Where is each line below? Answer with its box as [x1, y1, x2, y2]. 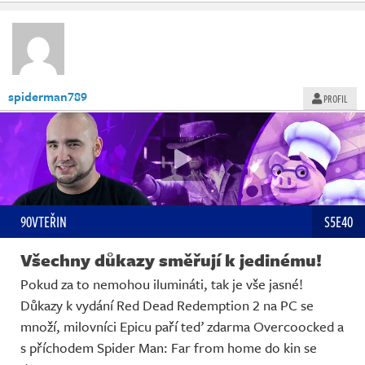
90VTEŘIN [20, 211, 67, 233]
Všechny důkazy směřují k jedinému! [20, 248, 322, 273]
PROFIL [322, 90, 348, 106]
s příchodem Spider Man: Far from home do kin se [20, 337, 317, 358]
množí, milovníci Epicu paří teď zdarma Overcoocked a [20, 316, 344, 337]
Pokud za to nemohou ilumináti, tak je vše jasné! [20, 274, 303, 295]
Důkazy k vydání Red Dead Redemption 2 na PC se [20, 295, 314, 316]
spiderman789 [8, 86, 87, 105]
